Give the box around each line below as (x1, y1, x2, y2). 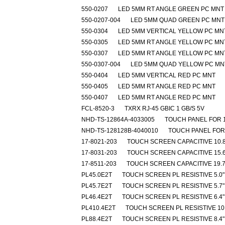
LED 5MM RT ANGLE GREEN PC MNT (118, 6, 224, 13)
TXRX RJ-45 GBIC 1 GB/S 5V (125, 105, 204, 112)
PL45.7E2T (81, 182, 112, 189)
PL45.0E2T (81, 171, 112, 178)
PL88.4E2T (81, 215, 112, 222)
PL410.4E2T (81, 204, 116, 211)
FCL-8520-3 (81, 105, 115, 112)
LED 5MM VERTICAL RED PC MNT (118, 72, 215, 79)
